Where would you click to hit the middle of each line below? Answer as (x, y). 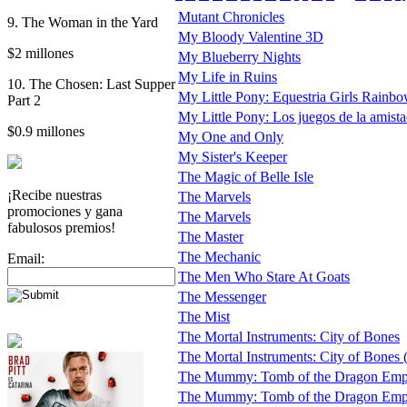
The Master (211, 237)
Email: (26, 258)
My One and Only (231, 137)
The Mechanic (219, 257)
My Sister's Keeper (233, 157)
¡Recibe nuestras (55, 194)
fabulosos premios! (61, 227)
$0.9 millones (46, 131)
